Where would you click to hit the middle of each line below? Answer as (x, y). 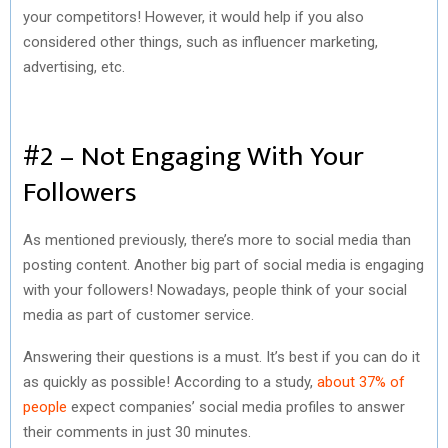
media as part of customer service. (138, 314)
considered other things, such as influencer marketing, (200, 41)
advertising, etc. (74, 66)
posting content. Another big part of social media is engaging (223, 264)
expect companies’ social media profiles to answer (236, 406)
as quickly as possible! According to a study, (170, 381)
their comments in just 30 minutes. (137, 431)
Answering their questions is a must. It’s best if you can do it (221, 356)
